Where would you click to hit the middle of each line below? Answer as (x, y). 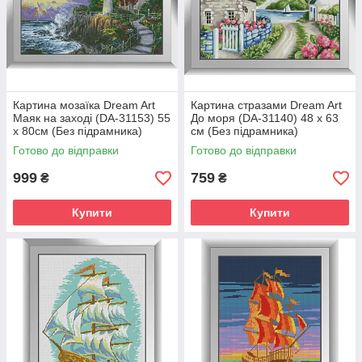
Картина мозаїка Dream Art (84, 105)
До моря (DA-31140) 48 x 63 (265, 118)
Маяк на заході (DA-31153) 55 (92, 118)
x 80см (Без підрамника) (78, 131)
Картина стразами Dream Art (266, 105)
